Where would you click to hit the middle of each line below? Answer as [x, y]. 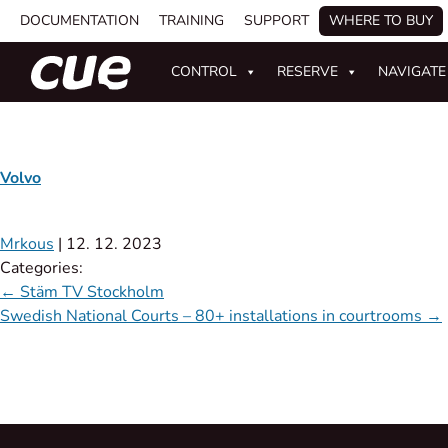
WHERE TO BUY [381, 20]
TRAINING [191, 20]
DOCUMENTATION [79, 20]
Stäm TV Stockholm [90, 292]
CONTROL [204, 71]
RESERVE [308, 71]
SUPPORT [276, 20]
